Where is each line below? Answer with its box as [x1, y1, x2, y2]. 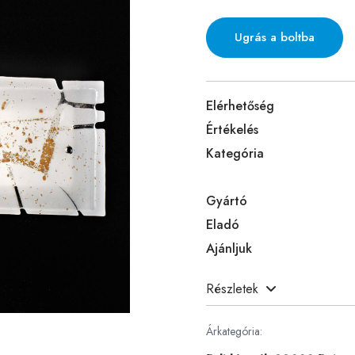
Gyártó [206, 191, 247, 210]
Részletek [206, 279, 258, 298]
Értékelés [206, 120, 258, 139]
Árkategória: [206, 323, 262, 339]
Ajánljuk [206, 239, 252, 258]
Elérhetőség [206, 96, 274, 115]
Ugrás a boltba [235, 28, 315, 46]
